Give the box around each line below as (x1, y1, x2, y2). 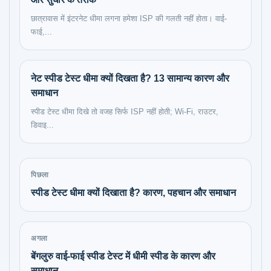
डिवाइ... (31, 120, 54, 129)
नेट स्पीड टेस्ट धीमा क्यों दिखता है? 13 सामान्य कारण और (31, 73, 229, 83)
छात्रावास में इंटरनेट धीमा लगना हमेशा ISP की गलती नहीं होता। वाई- (31, 14, 227, 23)
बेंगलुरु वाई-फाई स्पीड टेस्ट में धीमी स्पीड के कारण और (31, 251, 215, 261)
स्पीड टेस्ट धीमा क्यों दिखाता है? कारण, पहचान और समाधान (31, 188, 236, 198)
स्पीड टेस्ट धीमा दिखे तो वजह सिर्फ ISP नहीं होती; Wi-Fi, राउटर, (31, 107, 218, 116)
